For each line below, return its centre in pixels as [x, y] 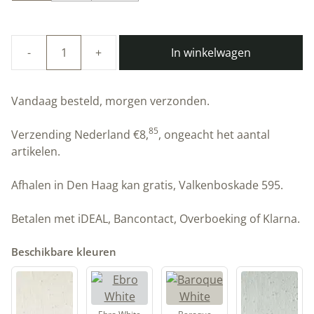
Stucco [133, 178]
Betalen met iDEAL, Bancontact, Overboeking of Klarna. [156, 218]
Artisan [134, 161]
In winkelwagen [211, 52]
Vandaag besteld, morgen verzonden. [110, 101]
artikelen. [36, 151]
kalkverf [135, 77]
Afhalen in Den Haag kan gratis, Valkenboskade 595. [147, 185]
